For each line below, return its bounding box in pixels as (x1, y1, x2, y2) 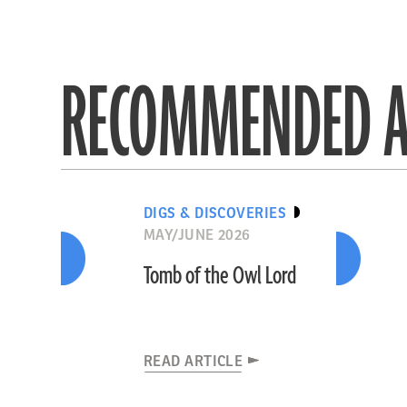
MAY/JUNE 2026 (143, 227, 251, 243)
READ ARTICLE (143, 353, 243, 370)
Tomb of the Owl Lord (143, 260, 296, 293)
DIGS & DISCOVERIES (143, 205, 287, 222)
